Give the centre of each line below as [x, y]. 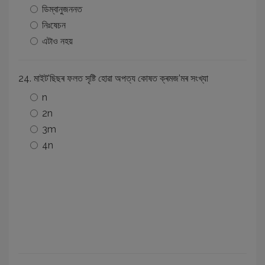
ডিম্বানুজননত [62, 9]
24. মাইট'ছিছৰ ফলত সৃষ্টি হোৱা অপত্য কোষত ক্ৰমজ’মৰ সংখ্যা [113, 78]
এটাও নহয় [57, 41]
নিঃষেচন [54, 25]
